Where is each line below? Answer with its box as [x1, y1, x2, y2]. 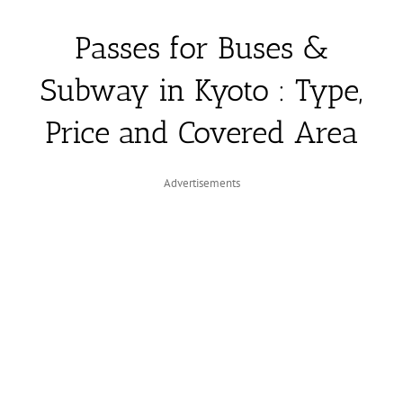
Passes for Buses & [75, 29, 328, 67]
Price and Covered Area [45, 113, 358, 151]
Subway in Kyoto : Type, [40, 71, 363, 109]
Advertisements [163, 175, 240, 191]
